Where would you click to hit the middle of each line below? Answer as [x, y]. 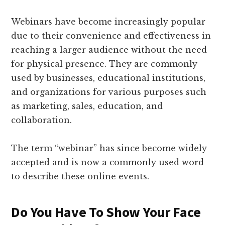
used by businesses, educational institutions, [108, 78]
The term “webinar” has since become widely [109, 148]
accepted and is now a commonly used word [108, 162]
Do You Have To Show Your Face [106, 212]
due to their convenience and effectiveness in [111, 35]
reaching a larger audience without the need [109, 49]
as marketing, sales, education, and [87, 106]
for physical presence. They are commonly [104, 64]
